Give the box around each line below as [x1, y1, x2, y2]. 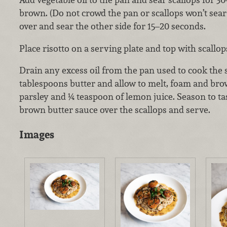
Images [19, 127, 54, 141]
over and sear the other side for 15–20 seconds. [19, 20, 206, 32]
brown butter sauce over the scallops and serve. [19, 104, 210, 116]
